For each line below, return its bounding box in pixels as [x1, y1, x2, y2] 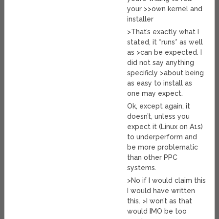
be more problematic [127, 143, 198, 152]
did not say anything [127, 59, 195, 67]
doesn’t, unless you [127, 112, 190, 121]
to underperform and [127, 133, 197, 141]
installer [127, 15, 154, 23]
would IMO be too [127, 207, 187, 216]
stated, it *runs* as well [127, 38, 203, 46]
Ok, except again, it [127, 102, 191, 110]
